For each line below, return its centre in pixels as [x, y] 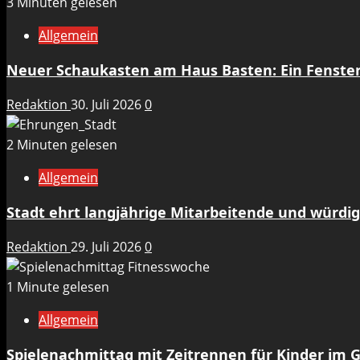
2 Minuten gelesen [62, 145]
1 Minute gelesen [58, 287]
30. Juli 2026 [108, 105]
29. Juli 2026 [108, 247]
